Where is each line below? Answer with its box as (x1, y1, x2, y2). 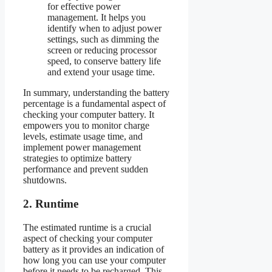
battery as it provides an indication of (23, 243, 164, 254)
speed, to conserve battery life (47, 56, 161, 67)
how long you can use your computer (23, 254, 166, 265)
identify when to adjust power (47, 23, 161, 34)
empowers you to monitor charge (23, 120, 149, 131)
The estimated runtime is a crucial (23, 222, 151, 233)
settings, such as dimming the (47, 34, 159, 45)
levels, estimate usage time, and (23, 131, 143, 142)
